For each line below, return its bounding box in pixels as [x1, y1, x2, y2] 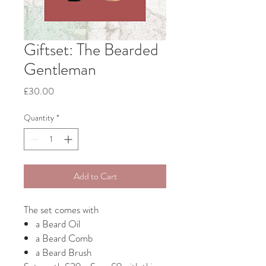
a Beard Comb [36, 230, 93, 245]
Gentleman [24, 57, 96, 81]
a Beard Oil [36, 216, 80, 231]
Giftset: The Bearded [24, 37, 159, 62]
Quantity [24, 111, 54, 123]
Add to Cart [73, 169, 117, 183]
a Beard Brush [36, 245, 91, 259]
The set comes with [24, 202, 99, 217]
